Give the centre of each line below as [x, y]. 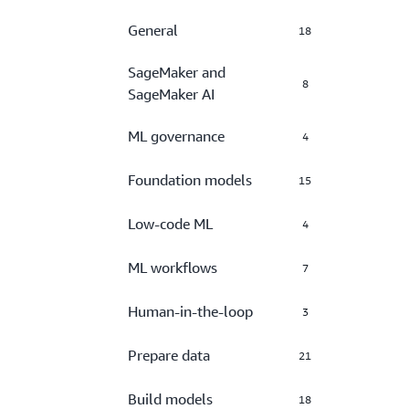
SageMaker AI [171, 94]
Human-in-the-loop [190, 311]
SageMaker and [177, 72]
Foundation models [190, 180]
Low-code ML [170, 224]
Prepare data [169, 355]
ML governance [176, 136]
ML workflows [173, 267]
